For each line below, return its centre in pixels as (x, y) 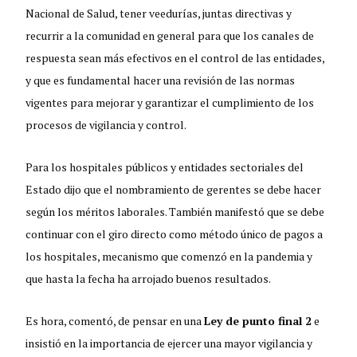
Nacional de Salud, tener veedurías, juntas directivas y (159, 13)
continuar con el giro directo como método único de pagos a (175, 233)
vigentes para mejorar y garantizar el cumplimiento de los (170, 102)
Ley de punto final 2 (258, 320)
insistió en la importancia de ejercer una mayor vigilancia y (169, 343)
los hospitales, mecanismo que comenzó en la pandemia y (169, 256)
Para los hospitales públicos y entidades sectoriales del (165, 167)
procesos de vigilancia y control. (106, 124)
